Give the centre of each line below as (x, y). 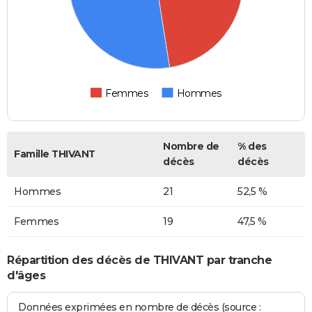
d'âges (26, 275)
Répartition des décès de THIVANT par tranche (139, 260)
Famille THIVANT (55, 154)
